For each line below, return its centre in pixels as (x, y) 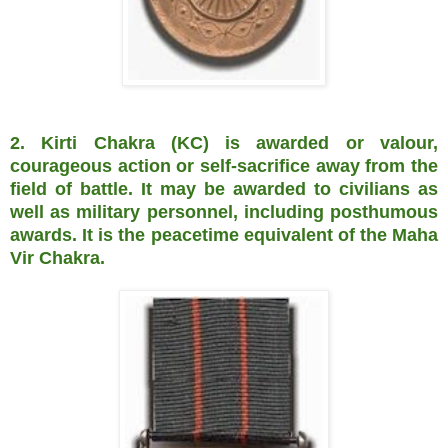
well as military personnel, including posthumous (224, 211)
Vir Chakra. (57, 257)
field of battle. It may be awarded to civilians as (224, 188)
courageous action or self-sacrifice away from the (224, 165)
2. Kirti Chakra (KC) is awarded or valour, (224, 142)
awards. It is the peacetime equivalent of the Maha (224, 234)
